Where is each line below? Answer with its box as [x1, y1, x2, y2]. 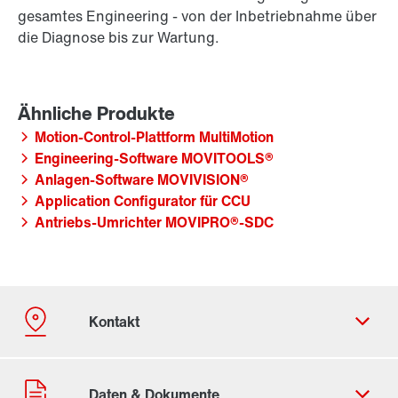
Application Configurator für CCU [35, 190, 251, 212]
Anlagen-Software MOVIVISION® [35, 169, 249, 191]
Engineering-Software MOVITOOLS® [35, 147, 274, 170]
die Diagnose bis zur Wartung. [18, 27, 219, 49]
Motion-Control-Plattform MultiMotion [35, 126, 274, 148]
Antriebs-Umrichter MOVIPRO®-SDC [35, 211, 274, 234]
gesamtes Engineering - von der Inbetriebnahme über [18, 5, 377, 28]
